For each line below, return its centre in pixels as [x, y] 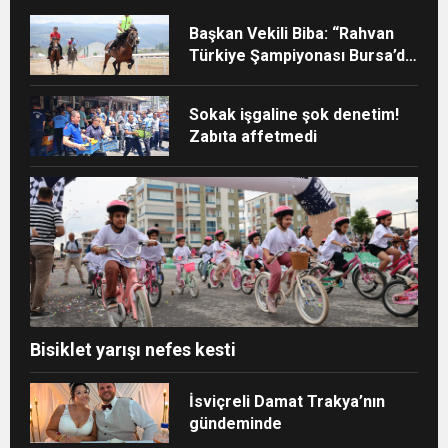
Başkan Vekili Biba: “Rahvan [292, 34]
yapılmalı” [225, 78]
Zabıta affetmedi [253, 137]
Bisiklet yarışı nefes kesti [133, 350]
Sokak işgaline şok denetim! [294, 115]
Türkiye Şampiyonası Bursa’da [302, 56]
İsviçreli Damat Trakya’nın [287, 402]
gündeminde [236, 424]
